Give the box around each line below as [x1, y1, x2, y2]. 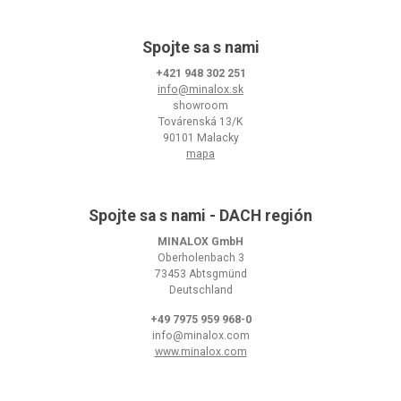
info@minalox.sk [158, 82, 243, 96]
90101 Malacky [162, 131, 239, 144]
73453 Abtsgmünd [154, 267, 247, 280]
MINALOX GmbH [158, 235, 243, 248]
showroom [173, 98, 228, 112]
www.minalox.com [154, 345, 247, 358]
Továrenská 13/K [158, 115, 243, 128]
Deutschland [168, 283, 233, 296]
